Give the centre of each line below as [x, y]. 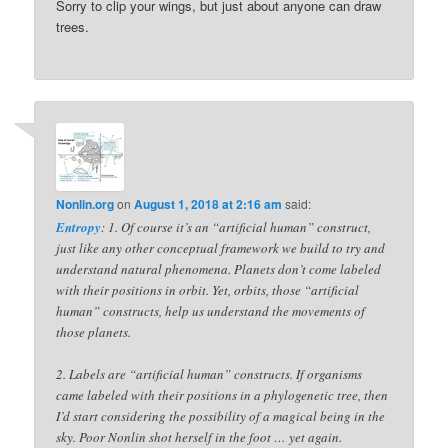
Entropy [79, 227]
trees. [73, 26]
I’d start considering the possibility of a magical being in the [221, 416]
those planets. [94, 332]
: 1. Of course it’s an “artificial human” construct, [236, 227]
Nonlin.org [85, 204]
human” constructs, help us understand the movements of [211, 311]
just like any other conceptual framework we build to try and [221, 248]
